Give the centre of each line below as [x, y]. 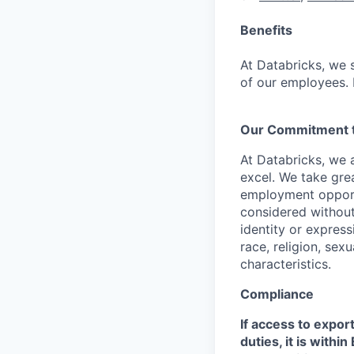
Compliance [277, 294]
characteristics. [286, 264]
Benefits [266, 30]
